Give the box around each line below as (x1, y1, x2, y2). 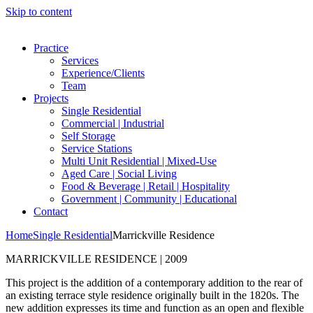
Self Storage (61, 130, 115, 142)
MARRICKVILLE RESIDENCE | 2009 (6, 253, 187, 265)
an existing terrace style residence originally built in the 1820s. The (6, 289, 299, 301)
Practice (34, 42, 68, 54)
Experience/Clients (61, 67, 145, 79)
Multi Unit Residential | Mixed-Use (61, 155, 217, 167)
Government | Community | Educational (61, 193, 237, 205)
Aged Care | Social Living (61, 168, 177, 180)
